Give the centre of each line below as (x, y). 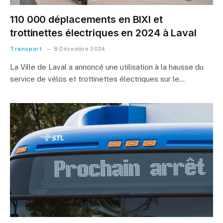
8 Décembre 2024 (79, 49)
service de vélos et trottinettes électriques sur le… (97, 79)
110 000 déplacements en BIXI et (86, 19)
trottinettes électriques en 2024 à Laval (103, 33)
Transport (26, 49)
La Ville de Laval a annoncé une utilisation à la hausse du (107, 67)
